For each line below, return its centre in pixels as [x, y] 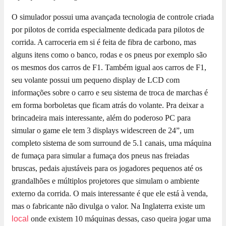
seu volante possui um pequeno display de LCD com [96, 80]
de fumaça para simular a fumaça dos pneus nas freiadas [100, 156]
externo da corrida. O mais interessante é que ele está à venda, [110, 194]
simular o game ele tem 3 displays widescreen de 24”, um [103, 131]
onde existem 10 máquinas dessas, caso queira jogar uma [120, 219]
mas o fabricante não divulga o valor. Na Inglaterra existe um [108, 206]
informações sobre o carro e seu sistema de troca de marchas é [110, 93]
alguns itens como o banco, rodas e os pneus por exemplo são [109, 55]
